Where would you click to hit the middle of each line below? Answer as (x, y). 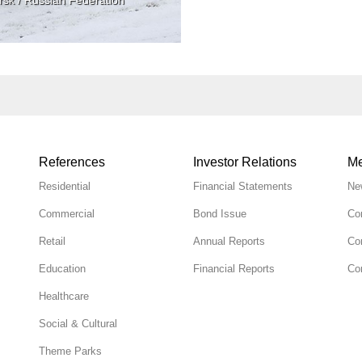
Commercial (67, 213)
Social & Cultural (78, 323)
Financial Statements (242, 186)
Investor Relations (244, 162)
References (72, 162)
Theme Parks (71, 351)
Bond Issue (219, 213)
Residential (65, 186)
